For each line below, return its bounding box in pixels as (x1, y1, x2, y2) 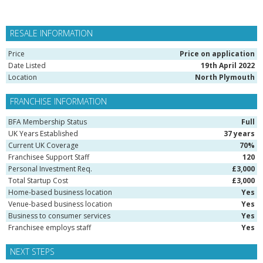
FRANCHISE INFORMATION (10, 96, 107, 107)
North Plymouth (195, 72, 255, 82)
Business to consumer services (8, 211, 110, 221)
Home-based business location (8, 187, 112, 197)
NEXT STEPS (10, 246, 55, 257)
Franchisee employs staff (8, 222, 91, 232)
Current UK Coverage (8, 140, 79, 150)
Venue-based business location (8, 199, 112, 209)
